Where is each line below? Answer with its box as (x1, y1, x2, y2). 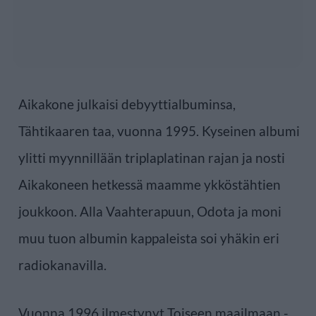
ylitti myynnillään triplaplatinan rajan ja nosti (18, 149, 285, 166)
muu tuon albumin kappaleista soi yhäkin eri (18, 229, 279, 246)
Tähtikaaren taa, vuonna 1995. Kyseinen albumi (18, 122, 300, 139)
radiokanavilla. (18, 256, 107, 273)
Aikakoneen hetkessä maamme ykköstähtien (18, 176, 281, 193)
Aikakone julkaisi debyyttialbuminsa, (18, 95, 236, 112)
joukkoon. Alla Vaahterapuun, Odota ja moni (18, 202, 281, 219)
